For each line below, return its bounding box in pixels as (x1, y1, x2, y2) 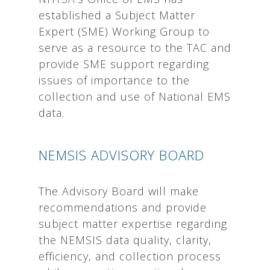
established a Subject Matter (39, 8, 195, 22)
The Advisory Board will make (39, 184, 199, 198)
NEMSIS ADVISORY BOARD (39, 146, 204, 164)
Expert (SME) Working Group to (39, 24, 210, 39)
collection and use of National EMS (39, 89, 231, 104)
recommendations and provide (39, 200, 207, 215)
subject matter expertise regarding (39, 216, 227, 231)
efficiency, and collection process (39, 249, 221, 263)
